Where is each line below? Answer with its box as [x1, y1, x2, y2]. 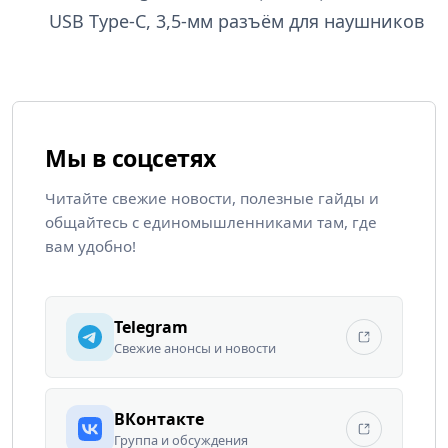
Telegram [114, 315, 188, 338]
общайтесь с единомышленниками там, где [45, 211, 377, 232]
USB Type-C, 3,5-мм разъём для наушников [48, 8, 424, 33]
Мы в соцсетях [45, 141, 216, 174]
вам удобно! [45, 235, 136, 256]
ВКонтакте [114, 407, 204, 430]
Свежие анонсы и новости [114, 338, 276, 357]
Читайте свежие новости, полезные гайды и [45, 187, 379, 208]
